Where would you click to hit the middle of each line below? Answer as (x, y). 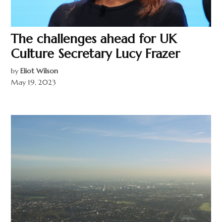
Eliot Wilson (39, 71)
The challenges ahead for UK (94, 39)
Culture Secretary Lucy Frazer (96, 54)
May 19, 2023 (34, 83)
